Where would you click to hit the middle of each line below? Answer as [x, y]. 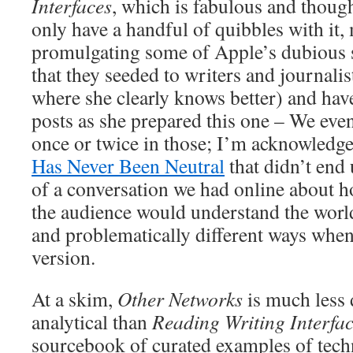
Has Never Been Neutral [128, 165]
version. [63, 256]
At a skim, [74, 298]
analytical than [92, 321]
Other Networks [180, 298]
